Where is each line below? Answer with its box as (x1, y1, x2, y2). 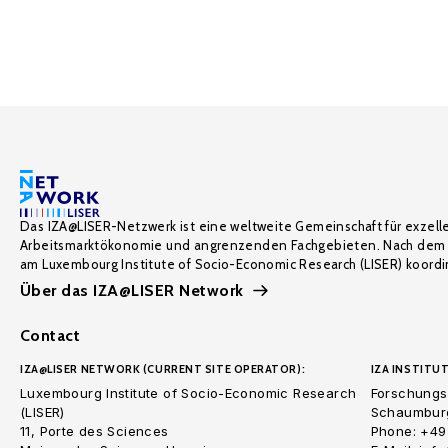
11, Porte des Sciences (20, 423, 169, 439)
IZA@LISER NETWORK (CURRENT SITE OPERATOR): (20, 362, 306, 376)
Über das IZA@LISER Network (20, 281, 244, 300)
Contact (20, 326, 81, 345)
